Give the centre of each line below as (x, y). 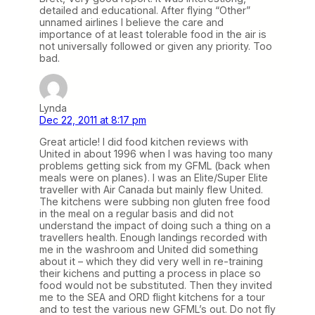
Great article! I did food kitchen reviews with (144, 141)
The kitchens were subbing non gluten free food (155, 201)
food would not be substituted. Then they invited (156, 285)
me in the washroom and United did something (149, 249)
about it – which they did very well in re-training (151, 261)
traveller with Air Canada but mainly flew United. (151, 189)
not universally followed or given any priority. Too (156, 46)
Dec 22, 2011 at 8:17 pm (93, 120)
